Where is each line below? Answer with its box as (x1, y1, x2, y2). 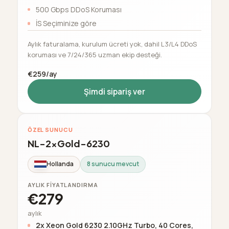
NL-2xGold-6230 (27, 138, 110, 150)
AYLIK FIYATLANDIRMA (27, 180, 98, 189)
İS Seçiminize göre (35, 18, 97, 29)
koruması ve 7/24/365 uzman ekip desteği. (27, 50, 162, 60)
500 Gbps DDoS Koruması (35, 4, 122, 14)
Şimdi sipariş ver (84, 86, 145, 97)
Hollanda (46, 159, 74, 169)
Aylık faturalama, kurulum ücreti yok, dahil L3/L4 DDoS (27, 39, 197, 49)
